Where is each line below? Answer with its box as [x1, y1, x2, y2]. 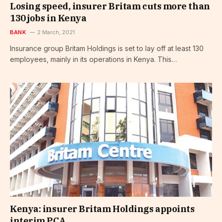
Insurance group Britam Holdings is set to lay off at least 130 [10, 44, 204, 53]
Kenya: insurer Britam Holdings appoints [10, 203, 195, 215]
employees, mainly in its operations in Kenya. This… [10, 55, 177, 64]
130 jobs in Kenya [10, 12, 87, 24]
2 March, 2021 [37, 29, 75, 36]
